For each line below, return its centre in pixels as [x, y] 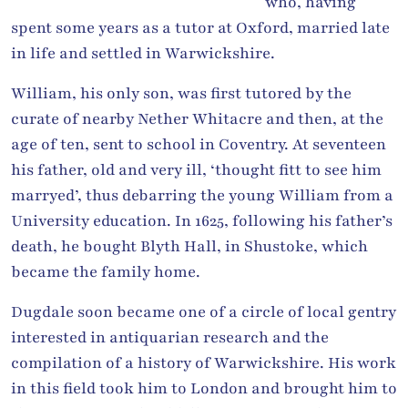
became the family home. [106, 271]
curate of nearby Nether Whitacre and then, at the [197, 118]
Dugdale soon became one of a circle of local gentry [204, 311]
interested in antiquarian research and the [170, 337]
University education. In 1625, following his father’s [202, 220]
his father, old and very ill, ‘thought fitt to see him [196, 169]
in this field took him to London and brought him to [204, 388]
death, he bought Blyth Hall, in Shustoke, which [189, 246]
